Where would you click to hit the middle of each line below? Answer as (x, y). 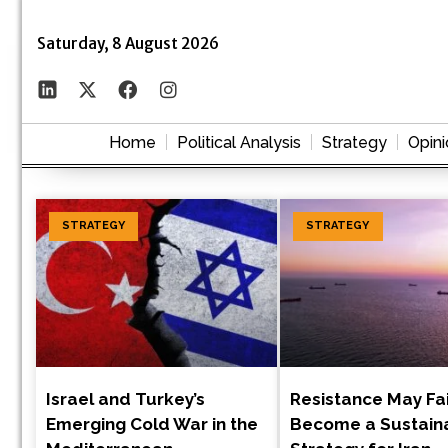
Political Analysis (239, 142)
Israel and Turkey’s (125, 399)
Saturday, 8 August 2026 (128, 43)
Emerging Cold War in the (152, 424)
